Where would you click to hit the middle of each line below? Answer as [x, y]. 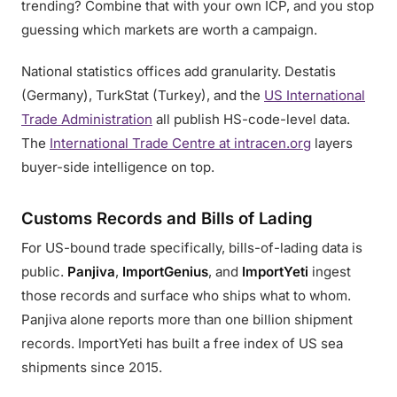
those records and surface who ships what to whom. [186, 296]
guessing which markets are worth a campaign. [169, 30]
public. [44, 272]
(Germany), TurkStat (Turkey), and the [143, 95]
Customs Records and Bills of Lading [167, 218]
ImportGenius [165, 272]
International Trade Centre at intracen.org [180, 143]
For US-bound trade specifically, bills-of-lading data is [192, 248]
